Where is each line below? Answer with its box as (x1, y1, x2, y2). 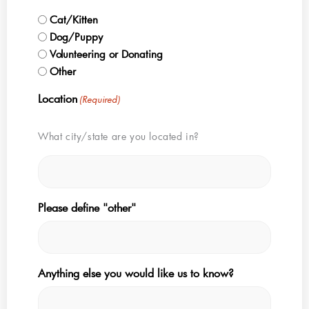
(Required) (79, 92, 121, 106)
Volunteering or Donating (50, 46, 163, 61)
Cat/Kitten (50, 12, 98, 26)
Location (38, 90, 77, 106)
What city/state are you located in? (38, 129, 199, 143)
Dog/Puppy (50, 29, 103, 43)
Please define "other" (38, 199, 136, 215)
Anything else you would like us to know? (38, 265, 234, 280)
